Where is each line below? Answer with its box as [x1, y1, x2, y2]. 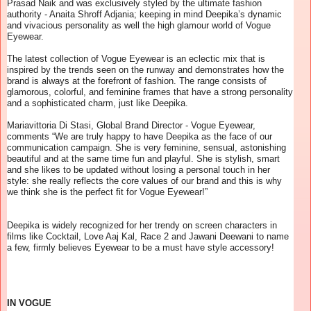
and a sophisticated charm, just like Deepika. [7, 97, 188, 108]
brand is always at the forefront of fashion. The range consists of [7, 75, 267, 86]
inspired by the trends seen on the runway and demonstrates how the [7, 64, 284, 75]
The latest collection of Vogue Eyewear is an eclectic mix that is [7, 53, 265, 64]
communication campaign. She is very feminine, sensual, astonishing [7, 142, 286, 153]
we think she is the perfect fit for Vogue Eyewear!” [7, 186, 208, 197]
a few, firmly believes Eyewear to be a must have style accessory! [7, 242, 274, 253]
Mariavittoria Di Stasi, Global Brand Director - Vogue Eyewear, [7, 119, 255, 131]
